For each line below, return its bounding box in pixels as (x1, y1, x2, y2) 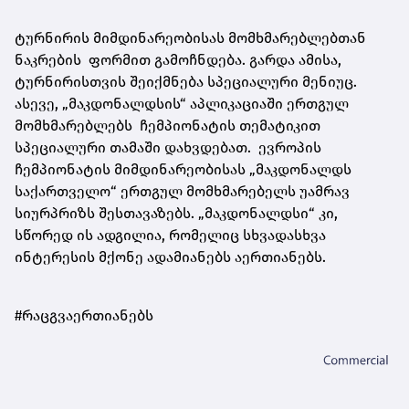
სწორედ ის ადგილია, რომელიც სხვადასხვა (15, 226, 326, 245)
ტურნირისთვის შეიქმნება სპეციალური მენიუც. (15, 73, 357, 91)
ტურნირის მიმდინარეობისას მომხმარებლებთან (15, 29, 366, 47)
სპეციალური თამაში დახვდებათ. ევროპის (15, 139, 321, 157)
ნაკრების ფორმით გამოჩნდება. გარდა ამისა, (15, 51, 341, 69)
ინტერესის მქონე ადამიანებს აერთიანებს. (15, 248, 326, 267)
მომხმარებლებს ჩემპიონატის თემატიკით (15, 117, 320, 135)
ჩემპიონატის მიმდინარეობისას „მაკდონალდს (15, 161, 351, 179)
